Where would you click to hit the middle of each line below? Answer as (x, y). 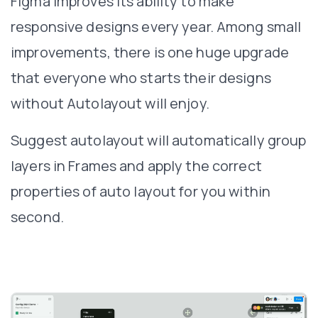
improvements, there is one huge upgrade (150, 52)
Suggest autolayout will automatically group (159, 140)
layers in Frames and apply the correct (136, 165)
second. (37, 216)
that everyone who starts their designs (141, 77)
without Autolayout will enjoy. (110, 103)
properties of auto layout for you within (141, 191)
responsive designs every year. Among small (156, 26)
